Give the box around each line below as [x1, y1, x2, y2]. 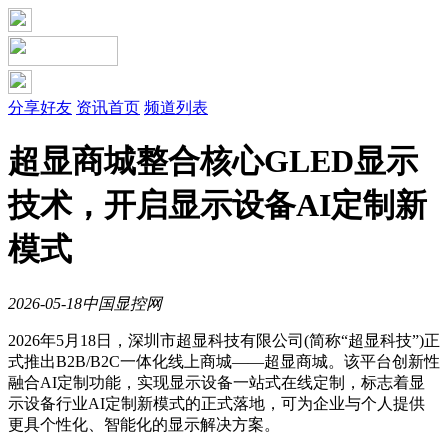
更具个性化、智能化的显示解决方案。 [8, 415, 280, 433]
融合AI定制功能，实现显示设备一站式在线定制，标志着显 [8, 373, 425, 391]
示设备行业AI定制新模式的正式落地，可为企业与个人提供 [8, 394, 425, 412]
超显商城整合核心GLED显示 [8, 143, 418, 180]
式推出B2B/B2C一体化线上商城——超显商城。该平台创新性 [8, 352, 440, 370]
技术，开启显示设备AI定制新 [8, 187, 427, 224]
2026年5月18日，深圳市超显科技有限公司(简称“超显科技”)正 [8, 331, 440, 349]
